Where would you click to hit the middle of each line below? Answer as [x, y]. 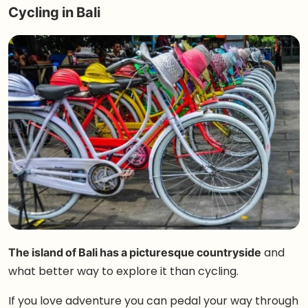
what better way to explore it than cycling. [123, 271]
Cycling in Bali [54, 12]
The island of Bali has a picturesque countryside [135, 253]
